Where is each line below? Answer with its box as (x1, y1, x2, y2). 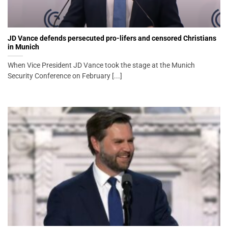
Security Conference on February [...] (8, 71, 122, 80)
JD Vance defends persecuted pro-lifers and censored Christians (8, 34, 216, 42)
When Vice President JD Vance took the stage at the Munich (8, 61, 195, 69)
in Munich (8, 42, 39, 51)
